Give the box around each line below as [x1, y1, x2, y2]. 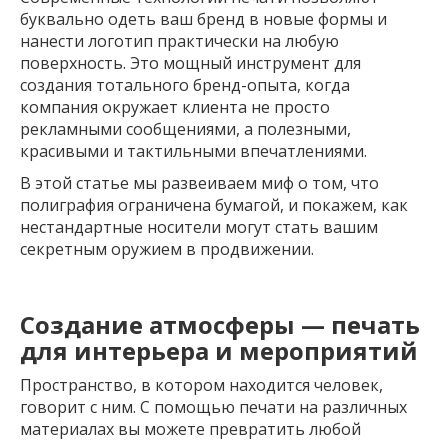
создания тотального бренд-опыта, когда [20, 73, 350, 96]
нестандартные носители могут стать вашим [20, 215, 378, 238]
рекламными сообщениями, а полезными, [20, 117, 351, 140]
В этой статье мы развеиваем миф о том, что [20, 171, 379, 194]
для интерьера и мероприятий [20, 333, 418, 367]
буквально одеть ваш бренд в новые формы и [20, 7, 387, 30]
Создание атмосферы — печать [20, 307, 420, 341]
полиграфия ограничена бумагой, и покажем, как [20, 193, 408, 216]
